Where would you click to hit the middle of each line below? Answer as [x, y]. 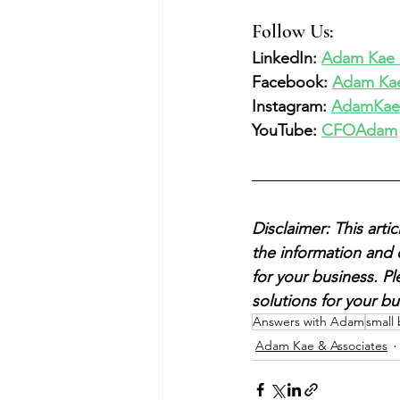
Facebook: [292, 82]
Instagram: [292, 106]
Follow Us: [297, 31]
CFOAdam [359, 130]
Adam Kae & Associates [321, 346]
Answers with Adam [308, 321]
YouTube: [287, 130]
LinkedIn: [287, 58]
